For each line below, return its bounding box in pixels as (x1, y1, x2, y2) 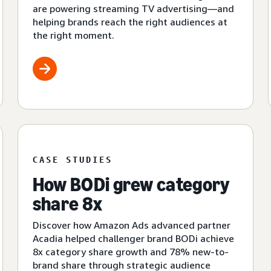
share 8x (32, 192, 103, 216)
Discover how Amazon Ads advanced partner (32, 219, 230, 232)
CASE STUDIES (32, 154, 113, 165)
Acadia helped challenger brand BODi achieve (32, 232, 234, 245)
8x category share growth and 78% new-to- (32, 246, 229, 258)
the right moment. (32, 29, 114, 42)
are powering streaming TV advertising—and (32, 2, 234, 15)
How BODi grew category (32, 173, 230, 197)
